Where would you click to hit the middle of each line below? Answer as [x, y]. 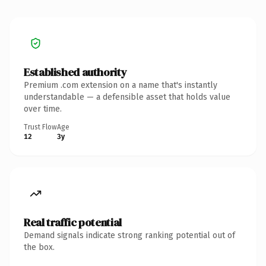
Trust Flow [40, 127]
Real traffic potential [73, 222]
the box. [39, 247]
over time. [43, 109]
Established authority [75, 72]
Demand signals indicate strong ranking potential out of [129, 235]
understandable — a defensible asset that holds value [127, 97]
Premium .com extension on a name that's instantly [121, 85]
